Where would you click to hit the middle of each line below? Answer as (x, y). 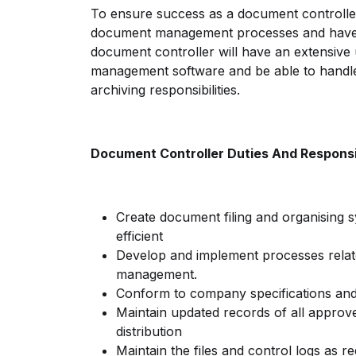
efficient (139, 236)
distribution (149, 331)
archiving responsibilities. (165, 90)
